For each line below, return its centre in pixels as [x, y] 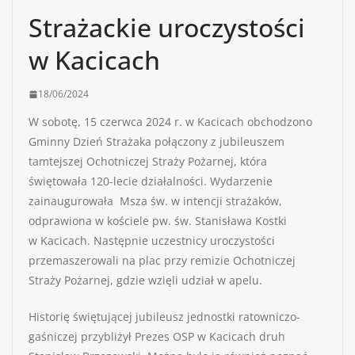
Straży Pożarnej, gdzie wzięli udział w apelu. [145, 281]
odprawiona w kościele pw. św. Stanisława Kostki [158, 221]
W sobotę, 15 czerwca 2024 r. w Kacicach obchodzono [170, 122]
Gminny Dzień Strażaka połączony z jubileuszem [157, 142]
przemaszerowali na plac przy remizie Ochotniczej [162, 261]
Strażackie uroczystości [167, 28]
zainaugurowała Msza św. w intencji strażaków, [155, 201]
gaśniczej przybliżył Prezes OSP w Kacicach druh [157, 337]
